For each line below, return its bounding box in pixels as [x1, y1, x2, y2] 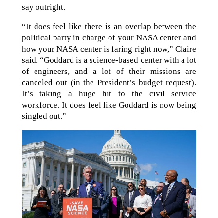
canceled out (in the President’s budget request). [21, 77, 197, 87]
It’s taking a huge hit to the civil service [21, 89, 197, 98]
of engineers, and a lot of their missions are [21, 66, 197, 76]
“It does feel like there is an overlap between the [21, 21, 197, 31]
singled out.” [21, 111, 66, 121]
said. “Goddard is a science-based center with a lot [21, 55, 197, 65]
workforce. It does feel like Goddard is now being [21, 100, 197, 109]
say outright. [21, 2, 65, 12]
